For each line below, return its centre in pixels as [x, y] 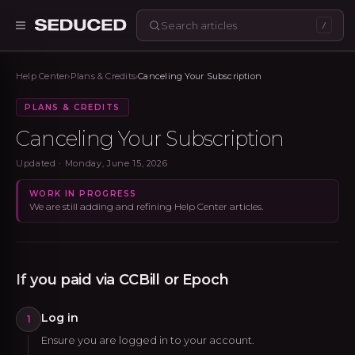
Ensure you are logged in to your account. [148, 340]
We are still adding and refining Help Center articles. [146, 206]
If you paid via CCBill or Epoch [122, 280]
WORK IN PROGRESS [83, 194]
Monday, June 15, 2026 [116, 163]
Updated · [40, 163]
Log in [60, 318]
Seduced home [130, 33]
